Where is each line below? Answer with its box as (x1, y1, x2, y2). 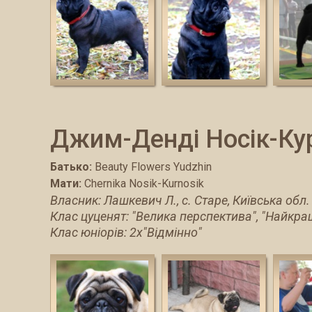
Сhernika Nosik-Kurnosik (84, 176, 204, 190)
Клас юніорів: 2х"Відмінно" (50, 224, 202, 240)
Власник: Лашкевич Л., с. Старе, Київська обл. (50, 192, 310, 208)
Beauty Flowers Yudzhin (95, 159, 212, 173)
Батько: (50, 159, 92, 173)
